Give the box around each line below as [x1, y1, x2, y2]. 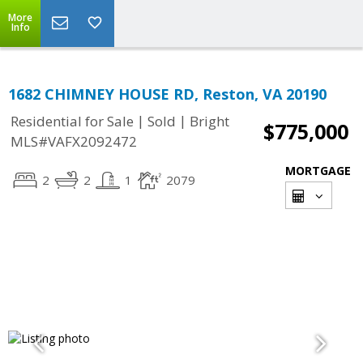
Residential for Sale [11, 112, 134, 131]
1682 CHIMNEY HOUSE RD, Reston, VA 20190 [8, 84, 327, 104]
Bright [190, 112, 229, 131]
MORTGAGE [285, 163, 351, 178]
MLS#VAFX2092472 [11, 132, 137, 152]
